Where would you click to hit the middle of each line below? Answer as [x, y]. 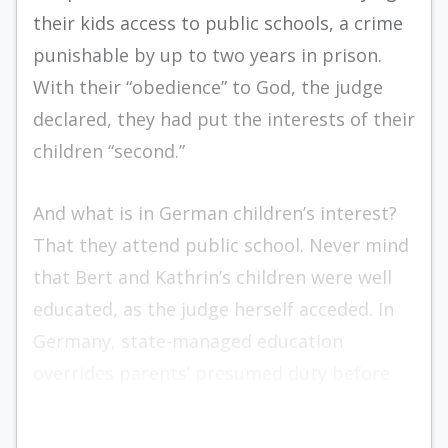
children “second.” [109, 151]
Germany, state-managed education [188, 341]
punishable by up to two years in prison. [207, 55]
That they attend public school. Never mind [221, 245]
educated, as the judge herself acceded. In [213, 309]
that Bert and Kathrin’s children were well [212, 277]
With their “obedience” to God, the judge [208, 87]
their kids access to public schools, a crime [218, 23]
